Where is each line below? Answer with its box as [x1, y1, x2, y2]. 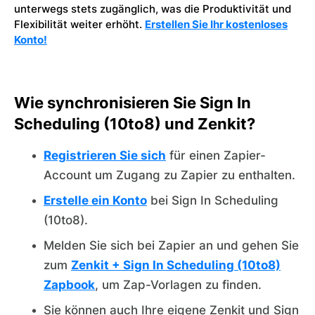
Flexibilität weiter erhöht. [14, 18, 145, 32]
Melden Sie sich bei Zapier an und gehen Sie [44, 238, 299, 253]
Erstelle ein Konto [44, 193, 147, 208]
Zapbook [44, 278, 95, 292]
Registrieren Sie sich [44, 148, 166, 163]
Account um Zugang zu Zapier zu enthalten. [44, 168, 295, 183]
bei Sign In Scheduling [147, 193, 278, 208]
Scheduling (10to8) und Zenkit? [14, 115, 255, 134]
